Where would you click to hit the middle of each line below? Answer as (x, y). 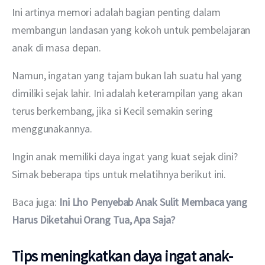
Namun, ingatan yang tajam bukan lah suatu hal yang (128, 75)
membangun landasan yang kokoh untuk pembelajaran (132, 30)
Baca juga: (35, 202)
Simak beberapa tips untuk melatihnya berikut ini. (119, 174)
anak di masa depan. (57, 47)
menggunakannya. (52, 128)
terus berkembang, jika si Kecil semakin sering (114, 111)
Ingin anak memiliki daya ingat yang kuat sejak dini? (126, 156)
